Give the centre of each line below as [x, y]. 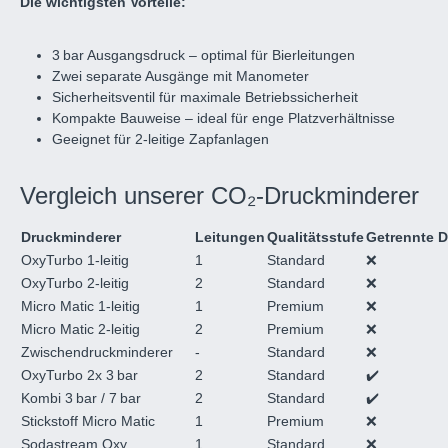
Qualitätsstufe [315, 237]
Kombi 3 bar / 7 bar [81, 398]
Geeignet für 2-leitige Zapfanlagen [160, 139]
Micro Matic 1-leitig [80, 306]
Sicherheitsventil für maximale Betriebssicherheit [205, 97]
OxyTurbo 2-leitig [75, 283]
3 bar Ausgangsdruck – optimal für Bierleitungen [203, 55]
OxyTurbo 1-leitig [75, 260]
